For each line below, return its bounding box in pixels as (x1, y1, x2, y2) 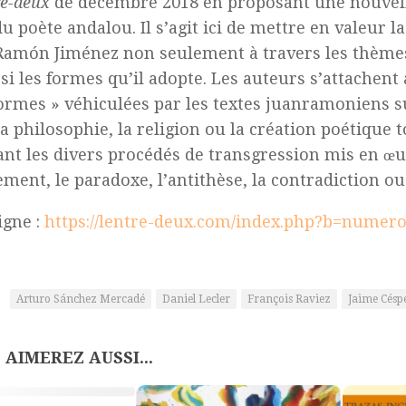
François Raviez (247, 292, 331, 305)
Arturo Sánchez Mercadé (16, 292, 145, 305)
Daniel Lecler (162, 292, 230, 305)
